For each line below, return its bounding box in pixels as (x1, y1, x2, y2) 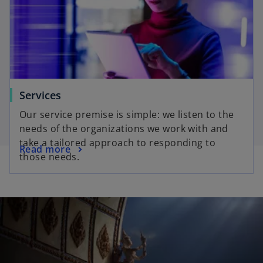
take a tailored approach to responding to (19, 136, 216, 150)
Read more (19, 142, 70, 156)
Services (19, 88, 61, 103)
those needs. (19, 150, 80, 164)
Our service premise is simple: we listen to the (19, 108, 234, 122)
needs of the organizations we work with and (19, 122, 228, 136)
